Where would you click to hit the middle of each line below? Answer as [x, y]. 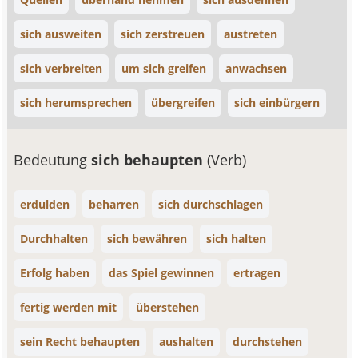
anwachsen [257, 68]
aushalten [187, 342]
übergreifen [183, 103]
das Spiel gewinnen [162, 273]
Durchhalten [54, 239]
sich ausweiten [61, 34]
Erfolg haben [55, 273]
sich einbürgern [277, 103]
